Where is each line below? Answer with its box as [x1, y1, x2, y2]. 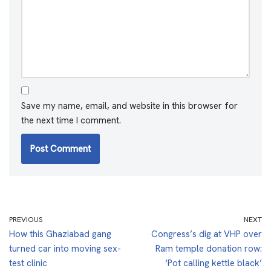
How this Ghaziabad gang [9, 227, 111, 240]
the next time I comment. [21, 114, 121, 126]
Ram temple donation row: [155, 242, 262, 255]
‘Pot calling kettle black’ [165, 256, 262, 269]
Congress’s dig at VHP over [151, 227, 262, 240]
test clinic [9, 256, 47, 269]
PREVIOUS [9, 214, 42, 224]
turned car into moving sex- [9, 242, 121, 255]
